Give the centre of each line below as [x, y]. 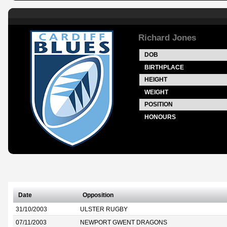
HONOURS [160, 117]
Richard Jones [167, 37]
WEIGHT [156, 92]
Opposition [98, 195]
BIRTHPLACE [164, 67]
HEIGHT [156, 80]
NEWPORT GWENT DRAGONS [124, 222]
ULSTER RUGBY [104, 209]
